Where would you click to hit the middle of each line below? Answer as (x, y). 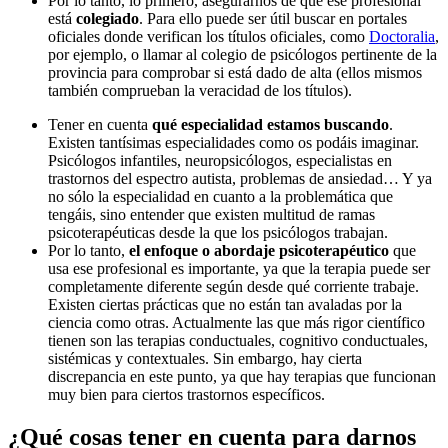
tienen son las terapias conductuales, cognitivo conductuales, (238, 341)
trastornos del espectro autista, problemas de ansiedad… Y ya (240, 179)
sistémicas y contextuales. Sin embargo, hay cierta (205, 359)
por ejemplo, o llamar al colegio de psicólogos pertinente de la (242, 55)
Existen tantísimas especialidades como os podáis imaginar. (233, 143)
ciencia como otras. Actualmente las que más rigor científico (236, 323)
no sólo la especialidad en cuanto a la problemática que (220, 197)
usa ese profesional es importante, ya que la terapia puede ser (239, 269)
